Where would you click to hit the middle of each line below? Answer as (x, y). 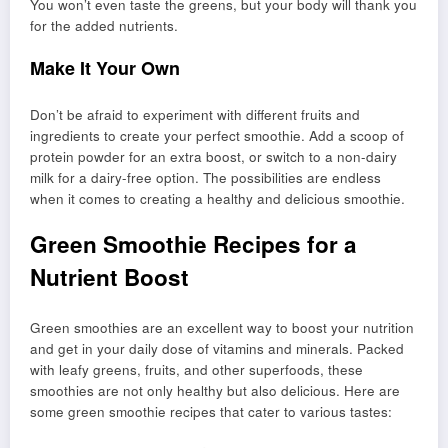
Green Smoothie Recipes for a (193, 244)
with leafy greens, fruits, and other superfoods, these (196, 369)
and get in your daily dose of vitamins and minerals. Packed (217, 348)
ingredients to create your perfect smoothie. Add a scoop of (217, 136)
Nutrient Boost (109, 277)
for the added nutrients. (104, 25)
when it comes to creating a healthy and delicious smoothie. (217, 199)
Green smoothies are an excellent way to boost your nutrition (222, 327)
